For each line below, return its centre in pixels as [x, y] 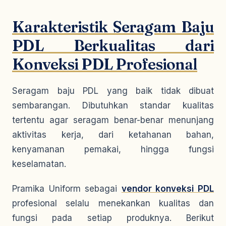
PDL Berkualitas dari [113, 46]
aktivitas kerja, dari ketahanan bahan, [113, 135]
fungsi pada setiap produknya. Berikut [113, 218]
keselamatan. [39, 164]
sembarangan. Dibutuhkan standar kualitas [113, 105]
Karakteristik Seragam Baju [113, 27]
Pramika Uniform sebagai [67, 189]
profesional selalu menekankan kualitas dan [113, 203]
